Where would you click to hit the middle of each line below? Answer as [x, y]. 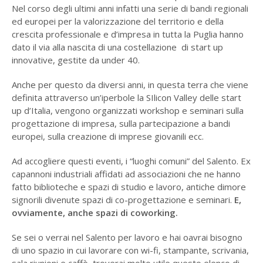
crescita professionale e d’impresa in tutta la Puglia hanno [127, 34]
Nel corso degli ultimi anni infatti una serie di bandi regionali [130, 8]
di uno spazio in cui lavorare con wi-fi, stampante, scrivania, [130, 250]
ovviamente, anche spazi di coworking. [95, 212]
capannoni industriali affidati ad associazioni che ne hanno [126, 173]
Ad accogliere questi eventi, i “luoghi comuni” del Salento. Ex [131, 161]
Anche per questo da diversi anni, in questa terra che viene [130, 84]
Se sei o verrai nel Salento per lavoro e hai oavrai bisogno [127, 237]
